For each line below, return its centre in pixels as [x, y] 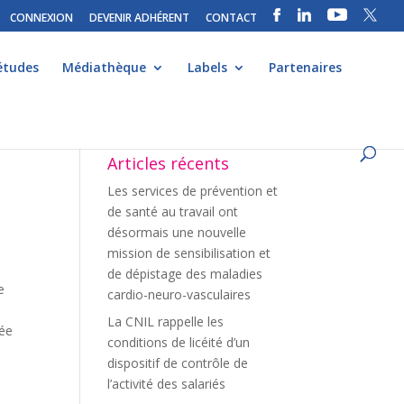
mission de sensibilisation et [189, 253]
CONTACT [231, 18]
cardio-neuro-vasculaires [179, 294]
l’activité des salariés [167, 384]
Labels [207, 67]
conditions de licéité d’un [179, 342]
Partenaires [305, 67]
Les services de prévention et [193, 191]
